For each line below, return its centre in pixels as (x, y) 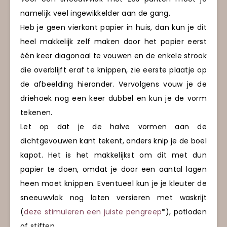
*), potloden (184, 212)
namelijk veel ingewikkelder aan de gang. (96, 13)
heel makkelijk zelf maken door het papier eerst (113, 42)
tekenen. (36, 113)
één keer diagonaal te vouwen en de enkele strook (113, 56)
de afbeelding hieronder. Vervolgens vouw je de (113, 84)
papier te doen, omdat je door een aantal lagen (113, 169)
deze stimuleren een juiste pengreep (93, 212)
